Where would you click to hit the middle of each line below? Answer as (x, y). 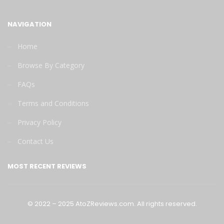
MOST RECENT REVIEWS (47, 166)
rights (155, 203)
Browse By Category (51, 65)
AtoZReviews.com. (105, 203)
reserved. (181, 203)
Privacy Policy (39, 122)
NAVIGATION (29, 24)
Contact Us (35, 141)
